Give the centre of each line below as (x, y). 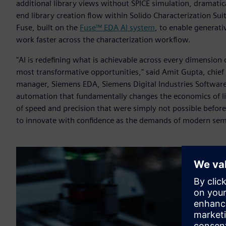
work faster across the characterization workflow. (103, 40)
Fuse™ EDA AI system (117, 28)
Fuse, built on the (48, 28)
